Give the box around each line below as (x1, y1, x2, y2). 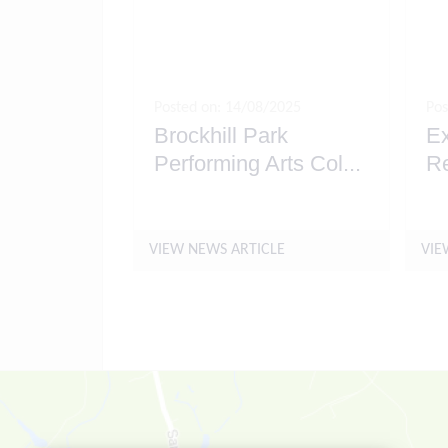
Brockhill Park (154, 123, 288, 148)
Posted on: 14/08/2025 (154, 100, 301, 116)
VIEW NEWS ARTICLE (149, 242, 285, 258)
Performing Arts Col (154, 151, 343, 176)
